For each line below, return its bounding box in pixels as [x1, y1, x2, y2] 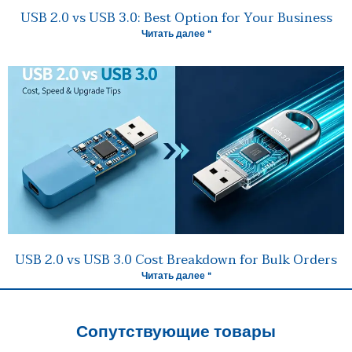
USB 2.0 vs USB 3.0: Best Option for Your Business [20, 7, 332, 30]
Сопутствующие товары [76, 318, 276, 346]
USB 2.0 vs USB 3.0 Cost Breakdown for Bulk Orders [15, 249, 337, 272]
